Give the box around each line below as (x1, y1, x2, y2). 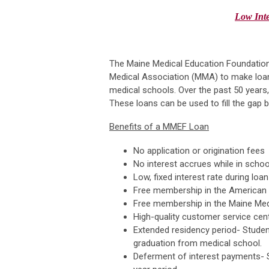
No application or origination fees (133, 145, 265, 156)
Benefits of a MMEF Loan (109, 121, 209, 132)
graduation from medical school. (133, 237, 262, 249)
